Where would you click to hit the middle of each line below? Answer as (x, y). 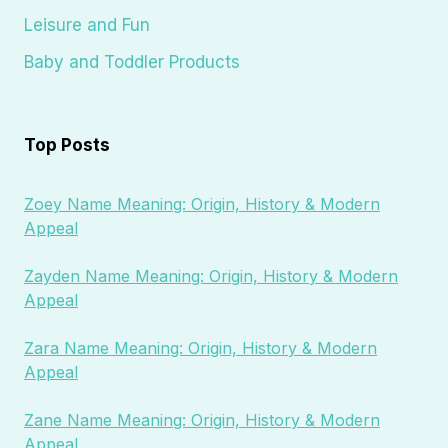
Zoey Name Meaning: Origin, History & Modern (202, 203)
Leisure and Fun (87, 24)
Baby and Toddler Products (132, 62)
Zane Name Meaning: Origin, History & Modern (202, 419)
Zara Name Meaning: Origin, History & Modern (200, 347)
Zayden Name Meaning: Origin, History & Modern (211, 275)
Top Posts (67, 144)
